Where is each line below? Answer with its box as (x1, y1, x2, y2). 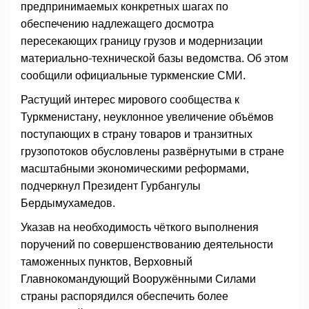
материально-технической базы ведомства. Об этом (21, 52, 288, 65)
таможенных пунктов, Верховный (21, 256, 192, 268)
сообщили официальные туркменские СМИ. (21, 70, 246, 82)
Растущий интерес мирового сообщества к (21, 94, 239, 106)
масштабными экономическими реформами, (21, 163, 249, 175)
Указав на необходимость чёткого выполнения (21, 221, 259, 234)
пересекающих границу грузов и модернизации (21, 35, 263, 48)
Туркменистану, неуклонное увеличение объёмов (21, 111, 274, 123)
